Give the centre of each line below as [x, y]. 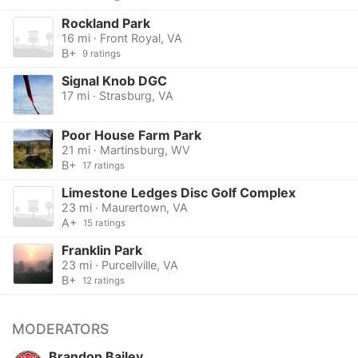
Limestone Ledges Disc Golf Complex [178, 193]
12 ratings [103, 281]
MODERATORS [60, 329]
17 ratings [103, 166]
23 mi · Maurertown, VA [124, 208]
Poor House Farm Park [131, 135]
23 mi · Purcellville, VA [119, 265]
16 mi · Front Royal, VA [121, 38]
